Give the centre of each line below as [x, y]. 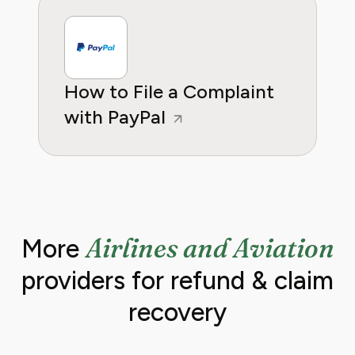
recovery [177, 312]
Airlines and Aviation [210, 248]
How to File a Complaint [169, 92]
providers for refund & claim [177, 281]
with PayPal [117, 117]
